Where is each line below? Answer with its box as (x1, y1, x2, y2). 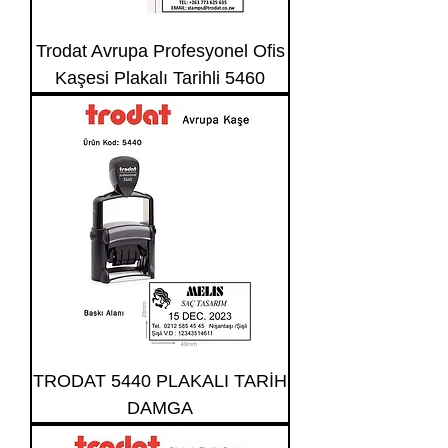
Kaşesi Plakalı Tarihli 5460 (55, 68, 265, 88)
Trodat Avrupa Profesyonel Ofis (35, 41, 285, 61)
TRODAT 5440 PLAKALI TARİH (33, 371, 287, 391)
